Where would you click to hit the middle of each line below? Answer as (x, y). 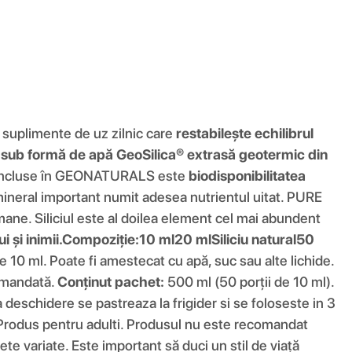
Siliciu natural (254, 239)
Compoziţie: (101, 239)
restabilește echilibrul (245, 133)
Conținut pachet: (111, 281)
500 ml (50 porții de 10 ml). (249, 281)
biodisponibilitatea (247, 175)
